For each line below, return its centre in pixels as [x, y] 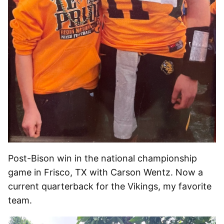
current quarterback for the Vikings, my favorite [110, 186]
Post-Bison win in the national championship [102, 158]
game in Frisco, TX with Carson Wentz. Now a [105, 172]
